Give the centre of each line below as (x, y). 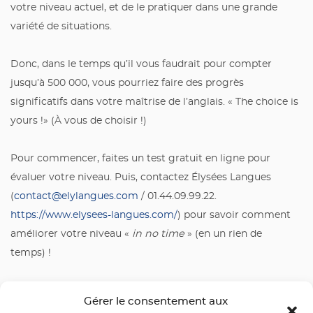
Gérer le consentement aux (156, 301)
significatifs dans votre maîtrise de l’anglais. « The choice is (154, 102)
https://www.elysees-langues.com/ (94, 215)
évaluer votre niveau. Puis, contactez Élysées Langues (141, 177)
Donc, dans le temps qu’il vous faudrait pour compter (141, 64)
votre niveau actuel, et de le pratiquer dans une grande (144, 8)
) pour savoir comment (234, 215)
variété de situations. (61, 27)
